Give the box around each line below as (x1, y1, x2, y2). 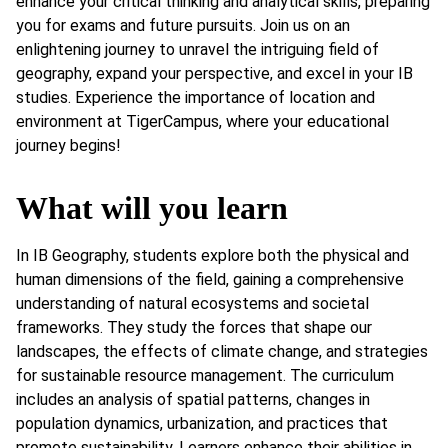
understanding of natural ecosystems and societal (16, 294, 369, 314)
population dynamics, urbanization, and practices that (16, 414, 388, 434)
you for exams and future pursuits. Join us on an (16, 15, 350, 35)
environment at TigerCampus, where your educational (16, 111, 389, 131)
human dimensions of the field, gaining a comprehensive (16, 270, 404, 290)
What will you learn (16, 190, 288, 227)
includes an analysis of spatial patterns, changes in (16, 390, 370, 410)
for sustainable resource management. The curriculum (16, 366, 394, 386)
